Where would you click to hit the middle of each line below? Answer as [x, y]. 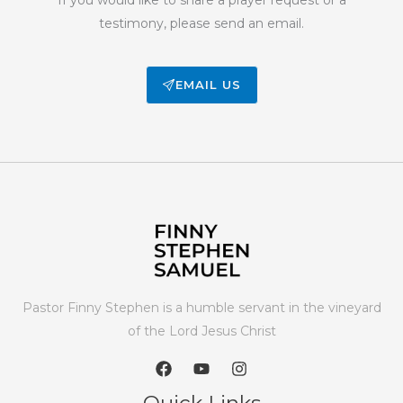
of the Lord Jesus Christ [201, 331]
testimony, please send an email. [201, 23]
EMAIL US [208, 84]
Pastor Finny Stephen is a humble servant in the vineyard [201, 308]
